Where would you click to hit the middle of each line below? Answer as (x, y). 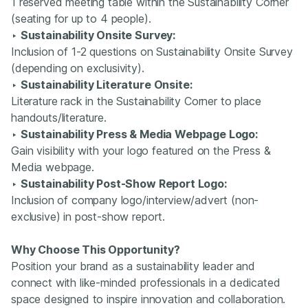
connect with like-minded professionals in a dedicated (146, 283)
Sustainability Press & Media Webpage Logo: (139, 134)
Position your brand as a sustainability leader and (133, 266)
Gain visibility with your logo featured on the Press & (141, 151)
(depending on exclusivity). (78, 68)
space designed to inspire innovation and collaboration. (148, 299)
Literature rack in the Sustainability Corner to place (136, 101)
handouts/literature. (59, 118)
